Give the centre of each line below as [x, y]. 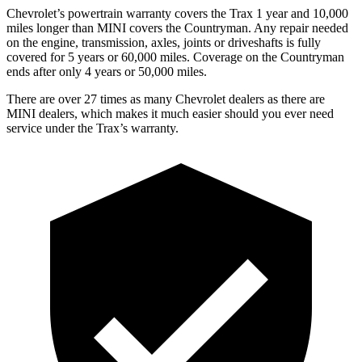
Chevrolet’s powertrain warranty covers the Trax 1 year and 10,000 [177, 13]
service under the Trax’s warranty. [93, 128]
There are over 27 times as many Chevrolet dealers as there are [166, 99]
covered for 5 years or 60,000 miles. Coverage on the [143, 57]
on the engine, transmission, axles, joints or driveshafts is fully [164, 42]
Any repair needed [300, 27]
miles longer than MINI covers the [95, 27]
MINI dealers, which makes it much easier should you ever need [170, 113]
